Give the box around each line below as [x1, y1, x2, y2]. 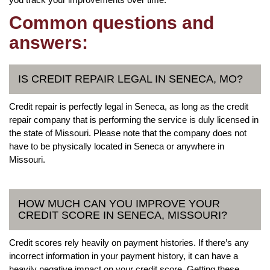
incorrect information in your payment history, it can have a [9, 250, 238, 261]
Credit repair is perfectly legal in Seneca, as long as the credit [9, 101, 248, 111]
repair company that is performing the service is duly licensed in [9, 114, 259, 125]
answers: [9, 32, 88, 52]
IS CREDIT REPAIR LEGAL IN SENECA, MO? [18, 72, 243, 85]
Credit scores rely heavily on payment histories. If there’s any [9, 237, 249, 248]
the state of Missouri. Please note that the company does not [9, 127, 246, 138]
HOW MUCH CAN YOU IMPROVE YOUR [18, 197, 220, 210]
